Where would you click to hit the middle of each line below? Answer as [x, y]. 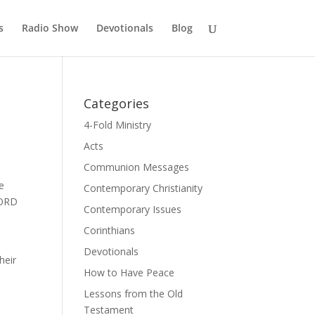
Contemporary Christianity [143, 188]
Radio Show [50, 28]
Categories [117, 103]
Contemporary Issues [133, 209]
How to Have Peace [129, 272]
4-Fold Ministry [118, 125]
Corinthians [110, 230]
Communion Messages [137, 167]
